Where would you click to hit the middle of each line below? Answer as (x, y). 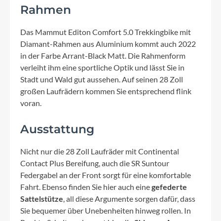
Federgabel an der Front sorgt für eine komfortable (106, 175)
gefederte (169, 187)
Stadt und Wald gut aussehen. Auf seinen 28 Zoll (102, 79)
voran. (31, 103)
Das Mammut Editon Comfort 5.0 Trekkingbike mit (106, 32)
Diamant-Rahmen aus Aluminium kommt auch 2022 (108, 44)
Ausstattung (57, 129)
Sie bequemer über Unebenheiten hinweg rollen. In (106, 211)
